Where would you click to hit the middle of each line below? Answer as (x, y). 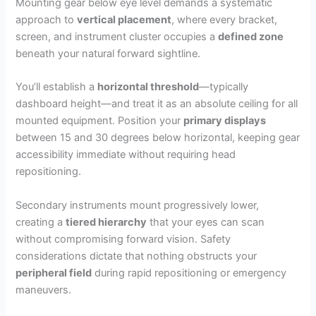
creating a (41, 222)
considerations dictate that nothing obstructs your (136, 256)
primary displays (225, 121)
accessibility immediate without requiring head (126, 155)
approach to (47, 19)
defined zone (251, 36)
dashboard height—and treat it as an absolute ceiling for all (157, 104)
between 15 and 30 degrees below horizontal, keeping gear (158, 138)
